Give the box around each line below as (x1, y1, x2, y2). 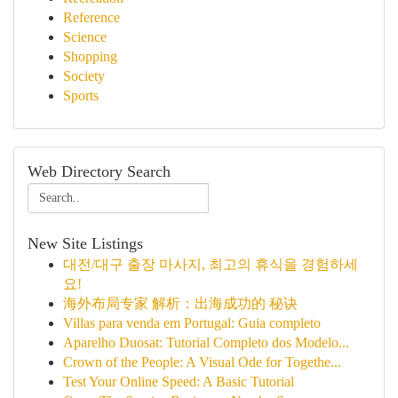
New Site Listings (28, 235, 143, 252)
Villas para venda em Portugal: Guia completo (63, 315, 321, 330)
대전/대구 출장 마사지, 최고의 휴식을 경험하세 (63, 257, 358, 272)
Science (63, 29, 107, 44)
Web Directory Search (28, 163, 171, 180)
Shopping (63, 49, 117, 64)
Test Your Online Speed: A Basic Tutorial (63, 374, 294, 389)
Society (63, 68, 105, 84)
